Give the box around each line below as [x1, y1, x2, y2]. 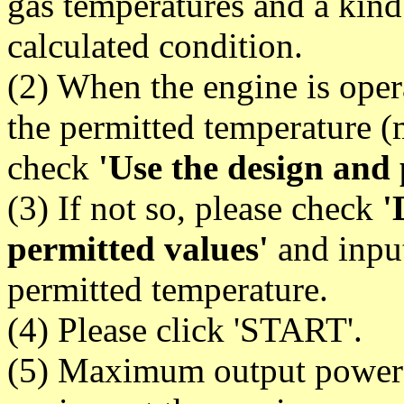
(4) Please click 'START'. [7, 309, 363, 349]
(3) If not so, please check [7, 188, 382, 227]
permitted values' [7, 228, 269, 268]
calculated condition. [7, 25, 303, 65]
